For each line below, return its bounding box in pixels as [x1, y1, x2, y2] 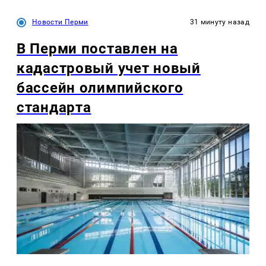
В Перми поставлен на [17, 40, 178, 57]
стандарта [17, 99, 91, 116]
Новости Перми [32, 17, 88, 26]
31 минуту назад [189, 17, 249, 26]
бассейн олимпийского [17, 79, 183, 96]
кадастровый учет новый [17, 59, 201, 77]
